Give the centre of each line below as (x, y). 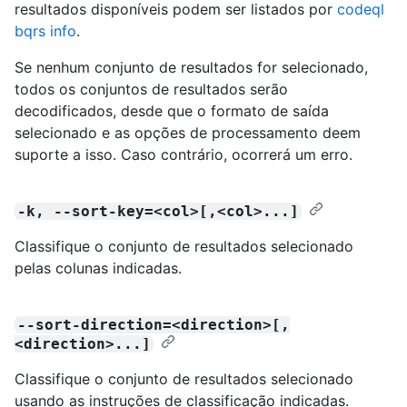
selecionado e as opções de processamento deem (188, 132)
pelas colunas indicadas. (98, 268)
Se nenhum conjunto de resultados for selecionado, (191, 67)
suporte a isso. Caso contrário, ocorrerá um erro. (184, 154)
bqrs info (45, 30)
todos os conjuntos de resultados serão (151, 89)
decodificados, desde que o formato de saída (172, 110)
